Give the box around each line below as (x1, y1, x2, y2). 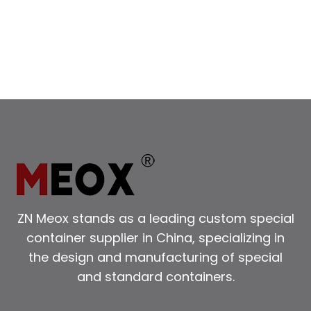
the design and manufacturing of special (28, 249, 283, 266)
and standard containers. (76, 268, 235, 285)
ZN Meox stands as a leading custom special (17, 210, 294, 227)
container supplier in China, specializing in (26, 229, 285, 246)
